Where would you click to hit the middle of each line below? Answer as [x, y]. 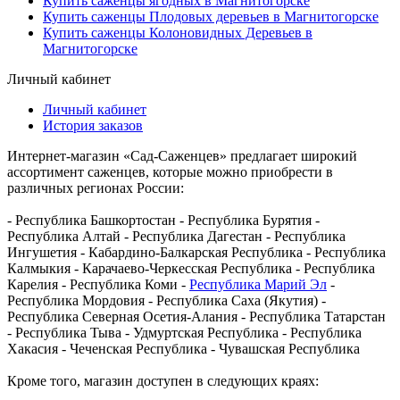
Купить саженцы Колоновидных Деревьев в [178, 33]
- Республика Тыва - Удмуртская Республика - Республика [184, 333]
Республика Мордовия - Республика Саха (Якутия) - [167, 301]
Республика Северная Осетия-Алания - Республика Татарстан [196, 317]
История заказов [93, 126]
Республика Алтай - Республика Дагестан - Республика [176, 237]
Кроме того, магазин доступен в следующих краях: [163, 381]
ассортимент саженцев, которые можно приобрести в [170, 172]
